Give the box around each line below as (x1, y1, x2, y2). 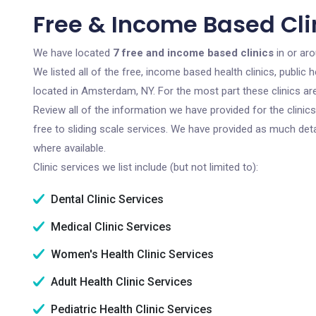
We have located (33, 47, 113, 59)
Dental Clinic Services (48, 193, 164, 206)
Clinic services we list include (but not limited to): (33, 161, 258, 174)
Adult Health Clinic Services (48, 275, 193, 288)
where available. (33, 142, 106, 154)
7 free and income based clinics (113, 47, 274, 59)
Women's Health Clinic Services (48, 248, 214, 261)
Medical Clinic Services (48, 220, 171, 233)
